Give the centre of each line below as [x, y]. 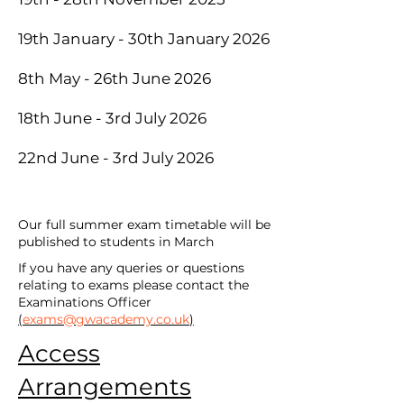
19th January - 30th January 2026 [144, 39]
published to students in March [116, 242]
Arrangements [105, 387]
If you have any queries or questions [131, 268]
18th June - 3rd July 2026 [112, 118]
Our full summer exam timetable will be [144, 225]
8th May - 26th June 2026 [115, 78]
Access [59, 353]
